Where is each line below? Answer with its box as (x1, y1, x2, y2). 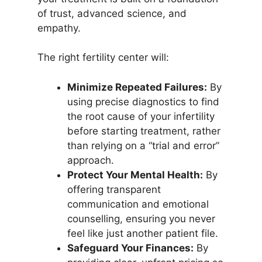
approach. (67, 154, 114, 166)
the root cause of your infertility (67, 110, 215, 122)
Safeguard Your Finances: (67, 242, 194, 254)
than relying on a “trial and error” (67, 139, 219, 151)
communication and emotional (67, 198, 209, 210)
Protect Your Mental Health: (67, 168, 203, 181)
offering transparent (67, 183, 161, 195)
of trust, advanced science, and (37, 7, 187, 19)
